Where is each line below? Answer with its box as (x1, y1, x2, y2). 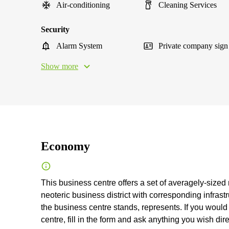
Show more (41, 62, 78, 71)
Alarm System (56, 41, 102, 50)
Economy (41, 140, 90, 153)
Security (41, 25, 70, 34)
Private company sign (158, 41, 228, 50)
